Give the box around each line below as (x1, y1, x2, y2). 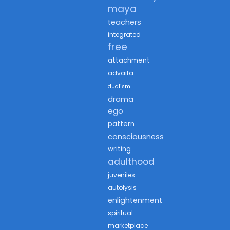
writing (108, 144, 131, 154)
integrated (108, 30, 141, 39)
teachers (108, 16, 141, 27)
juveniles (108, 170, 135, 179)
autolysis (108, 183, 137, 192)
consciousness (108, 131, 164, 142)
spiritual (108, 208, 133, 217)
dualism (108, 82, 130, 90)
